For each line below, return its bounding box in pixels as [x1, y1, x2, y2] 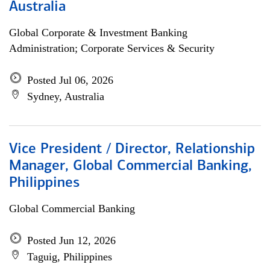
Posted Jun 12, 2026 [27, 234, 116, 246]
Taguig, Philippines [27, 251, 112, 263]
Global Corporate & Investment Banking [9, 27, 187, 39]
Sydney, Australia [27, 90, 104, 102]
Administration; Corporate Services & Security [9, 42, 215, 54]
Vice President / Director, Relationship [9, 142, 255, 157]
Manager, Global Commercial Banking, [9, 159, 252, 174]
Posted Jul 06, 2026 [27, 74, 113, 86]
